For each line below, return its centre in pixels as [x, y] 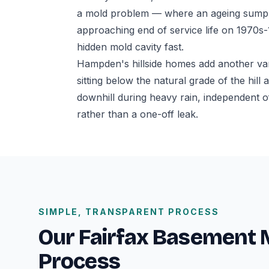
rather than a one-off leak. [138, 114]
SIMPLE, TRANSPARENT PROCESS [129, 211]
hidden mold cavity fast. [130, 47]
